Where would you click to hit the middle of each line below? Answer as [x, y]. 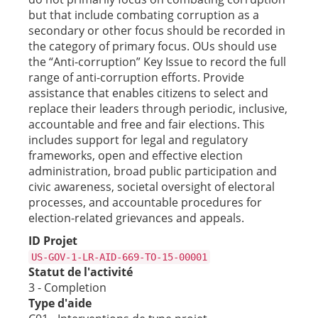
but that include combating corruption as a [144, 15]
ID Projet [53, 241]
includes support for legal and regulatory [138, 140]
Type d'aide [60, 303]
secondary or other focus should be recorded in [157, 31]
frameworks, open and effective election [136, 155]
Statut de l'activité [81, 272]
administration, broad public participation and [153, 171]
